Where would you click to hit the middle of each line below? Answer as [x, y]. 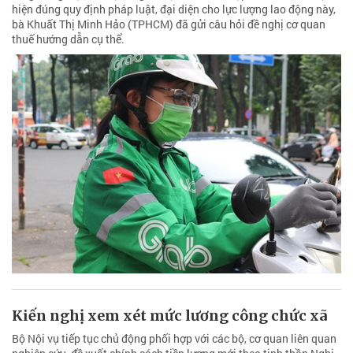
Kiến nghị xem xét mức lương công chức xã [169, 316]
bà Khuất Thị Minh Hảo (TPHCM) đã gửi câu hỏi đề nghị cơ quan [169, 24]
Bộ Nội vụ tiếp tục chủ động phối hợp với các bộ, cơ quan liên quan [174, 339]
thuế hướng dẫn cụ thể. [68, 39]
